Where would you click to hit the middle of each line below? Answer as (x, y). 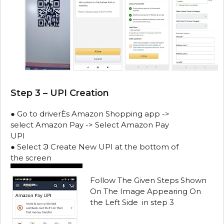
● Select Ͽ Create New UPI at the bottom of (94, 147)
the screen (31, 158)
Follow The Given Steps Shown (148, 180)
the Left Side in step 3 (132, 202)
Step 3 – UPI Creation (60, 93)
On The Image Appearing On (145, 191)
